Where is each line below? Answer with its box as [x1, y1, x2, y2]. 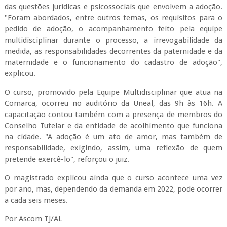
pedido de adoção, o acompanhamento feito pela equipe [4, 24, 223, 33]
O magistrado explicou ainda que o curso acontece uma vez [4, 173, 223, 182]
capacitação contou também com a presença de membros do [4, 110, 223, 119]
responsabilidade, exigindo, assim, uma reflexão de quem [4, 143, 223, 153]
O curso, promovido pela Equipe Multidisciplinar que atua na [4, 88, 223, 97]
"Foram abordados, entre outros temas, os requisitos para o [4, 13, 223, 22]
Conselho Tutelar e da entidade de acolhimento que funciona [4, 121, 223, 130]
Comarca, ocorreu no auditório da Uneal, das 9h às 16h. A [4, 99, 223, 108]
